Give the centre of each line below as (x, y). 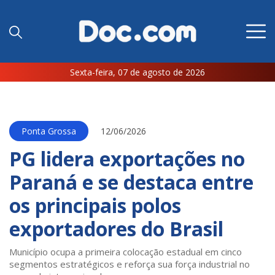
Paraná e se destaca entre (131, 182)
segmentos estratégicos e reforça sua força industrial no (130, 264)
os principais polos (95, 206)
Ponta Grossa (49, 131)
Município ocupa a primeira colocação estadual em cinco (126, 252)
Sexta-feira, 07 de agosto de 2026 (137, 72)
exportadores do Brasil (116, 229)
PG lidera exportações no (127, 159)
